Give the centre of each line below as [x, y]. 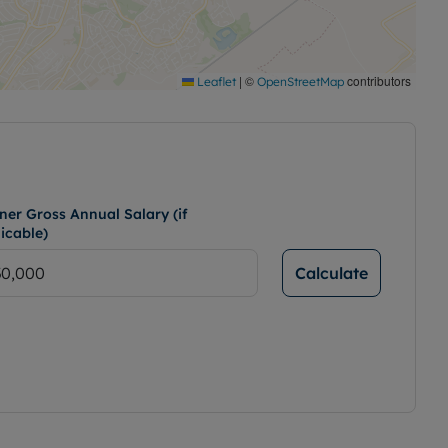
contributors [377, 80]
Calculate [331, 272]
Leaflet [215, 81]
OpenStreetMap [300, 81]
